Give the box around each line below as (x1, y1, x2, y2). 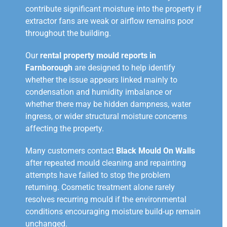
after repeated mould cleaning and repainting (25, 158, 186, 168)
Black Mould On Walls (116, 146, 195, 156)
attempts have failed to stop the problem (25, 170, 170, 180)
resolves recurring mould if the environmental (25, 195, 186, 205)
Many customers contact (25, 146, 116, 156)
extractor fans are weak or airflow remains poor (25, 16, 194, 26)
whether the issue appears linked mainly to (25, 75, 177, 85)
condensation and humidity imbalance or (25, 87, 172, 97)
